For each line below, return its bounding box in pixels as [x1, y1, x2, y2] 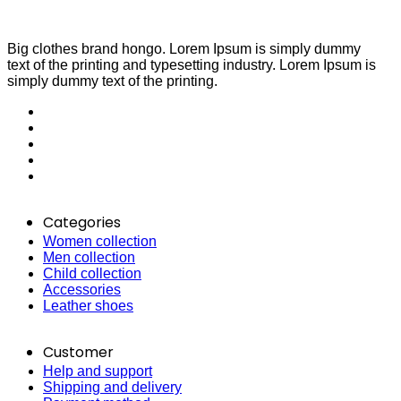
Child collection [43, 265, 141, 281]
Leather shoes [43, 297, 133, 313]
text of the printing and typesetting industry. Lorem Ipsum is [7, 56, 376, 73]
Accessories [43, 281, 121, 297]
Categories [43, 211, 121, 233]
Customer [43, 341, 114, 363]
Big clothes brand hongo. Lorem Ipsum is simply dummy [7, 40, 361, 56]
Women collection [43, 233, 157, 249]
